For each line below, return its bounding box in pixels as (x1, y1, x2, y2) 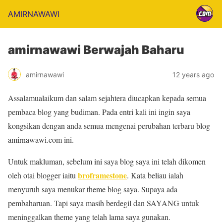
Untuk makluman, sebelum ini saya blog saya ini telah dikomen (8, 156, 206, 166)
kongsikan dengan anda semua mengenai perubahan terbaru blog (8, 120, 210, 131)
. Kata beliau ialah (127, 170, 183, 180)
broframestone (78, 169, 127, 181)
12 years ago (172, 70, 214, 79)
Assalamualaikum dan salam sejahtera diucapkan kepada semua (8, 93, 206, 103)
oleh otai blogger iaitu (8, 170, 78, 180)
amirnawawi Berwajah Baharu (8, 43, 184, 57)
